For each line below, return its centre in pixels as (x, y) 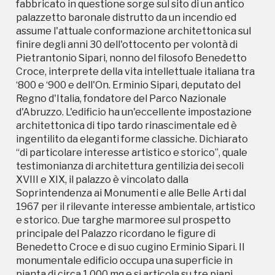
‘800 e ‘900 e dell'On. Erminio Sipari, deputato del (128, 85)
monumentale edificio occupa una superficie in (124, 261)
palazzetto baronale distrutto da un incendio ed (126, 17)
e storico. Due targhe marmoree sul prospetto (123, 220)
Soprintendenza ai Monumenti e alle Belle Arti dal (131, 193)
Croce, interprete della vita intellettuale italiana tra (135, 72)
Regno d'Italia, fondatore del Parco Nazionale (121, 99)
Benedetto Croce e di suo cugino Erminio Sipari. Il (130, 247)
